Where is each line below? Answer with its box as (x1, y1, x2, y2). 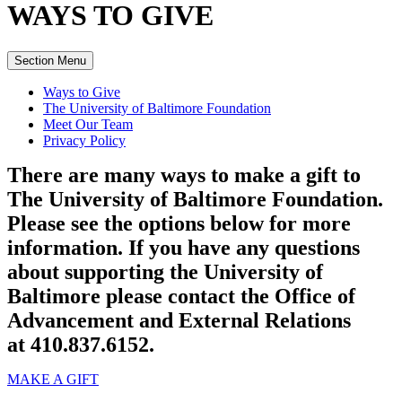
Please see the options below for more (7, 212, 351, 236)
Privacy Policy (43, 133, 126, 149)
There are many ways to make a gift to (7, 163, 361, 188)
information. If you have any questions (7, 236, 360, 260)
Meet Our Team (43, 117, 133, 133)
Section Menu (14, 54, 86, 68)
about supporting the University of (7, 260, 323, 284)
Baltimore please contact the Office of (7, 284, 355, 309)
